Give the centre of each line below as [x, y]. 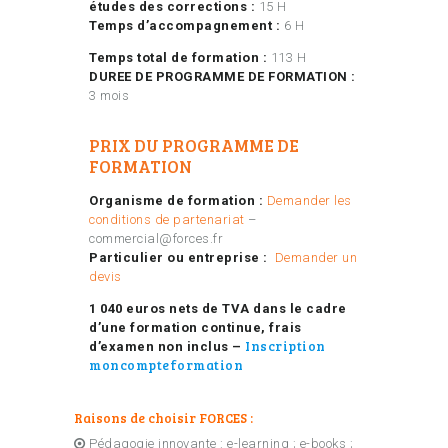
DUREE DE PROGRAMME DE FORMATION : [222, 77]
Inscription [285, 346]
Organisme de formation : [178, 201]
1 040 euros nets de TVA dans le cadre [218, 309]
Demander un [315, 258]
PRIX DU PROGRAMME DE [194, 146]
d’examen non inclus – [165, 347]
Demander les [309, 201]
